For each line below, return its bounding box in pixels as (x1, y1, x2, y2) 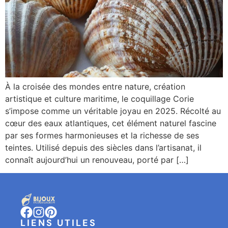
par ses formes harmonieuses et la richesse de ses (5, 130, 199, 140)
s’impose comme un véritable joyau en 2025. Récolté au (5, 105, 221, 116)
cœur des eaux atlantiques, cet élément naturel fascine (5, 118, 216, 128)
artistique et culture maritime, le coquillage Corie (5, 93, 194, 104)
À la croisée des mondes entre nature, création (5, 81, 185, 92)
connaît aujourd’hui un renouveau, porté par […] (5, 154, 189, 165)
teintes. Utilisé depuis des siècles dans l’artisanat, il (5, 142, 202, 153)
